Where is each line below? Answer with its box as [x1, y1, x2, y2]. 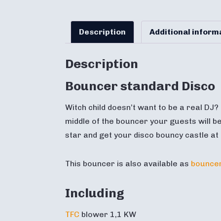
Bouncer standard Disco [65, 78, 215, 93]
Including [65, 185, 124, 200]
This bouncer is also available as [65, 158, 191, 168]
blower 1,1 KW [79, 209, 136, 219]
